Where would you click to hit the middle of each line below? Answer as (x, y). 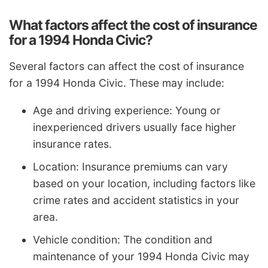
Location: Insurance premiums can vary (130, 166)
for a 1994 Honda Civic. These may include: (117, 83)
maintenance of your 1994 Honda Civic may (141, 256)
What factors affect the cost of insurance (133, 25)
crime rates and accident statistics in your (136, 200)
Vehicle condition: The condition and (123, 239)
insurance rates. (72, 144)
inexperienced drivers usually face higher (135, 127)
